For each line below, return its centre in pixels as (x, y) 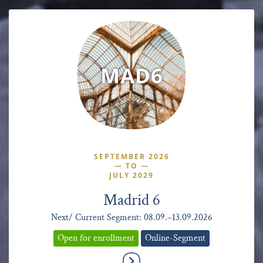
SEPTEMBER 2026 (131, 156)
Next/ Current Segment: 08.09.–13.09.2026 (131, 217)
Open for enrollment (96, 238)
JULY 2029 (131, 175)
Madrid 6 (131, 200)
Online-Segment (175, 238)
